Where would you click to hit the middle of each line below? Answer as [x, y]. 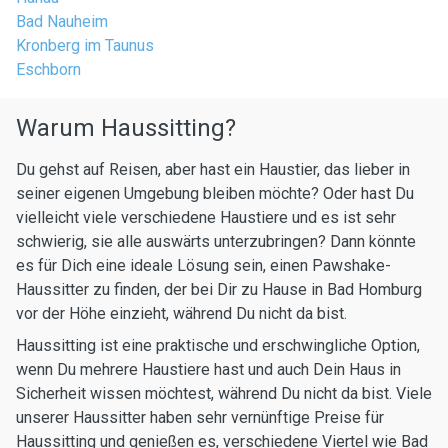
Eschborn [48, 69]
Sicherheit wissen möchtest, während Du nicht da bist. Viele [224, 393]
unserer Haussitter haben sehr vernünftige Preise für [200, 417]
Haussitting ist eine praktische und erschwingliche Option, [218, 345]
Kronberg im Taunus [85, 45]
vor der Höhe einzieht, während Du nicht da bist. [181, 313]
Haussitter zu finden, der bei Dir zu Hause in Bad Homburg [219, 289]
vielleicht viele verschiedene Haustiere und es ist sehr [206, 217]
